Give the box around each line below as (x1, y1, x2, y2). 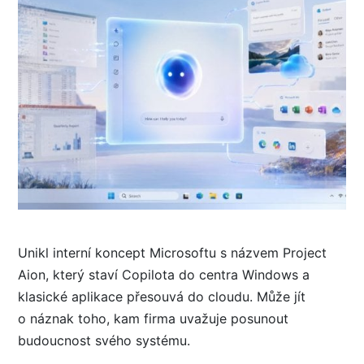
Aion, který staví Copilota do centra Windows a (18, 266, 310, 283)
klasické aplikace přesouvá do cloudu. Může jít (18, 288, 305, 305)
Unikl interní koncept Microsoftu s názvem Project (18, 244, 327, 261)
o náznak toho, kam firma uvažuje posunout (18, 310, 288, 327)
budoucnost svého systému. (18, 331, 190, 349)
